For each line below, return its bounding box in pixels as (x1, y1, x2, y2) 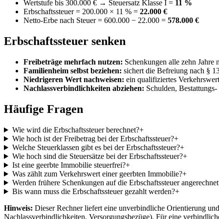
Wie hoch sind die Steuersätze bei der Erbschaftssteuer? (12, 152, 183, 161)
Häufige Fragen (4, 103, 83, 116)
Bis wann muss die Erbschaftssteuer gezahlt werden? (12, 187, 175, 196)
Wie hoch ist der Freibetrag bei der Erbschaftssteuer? (12, 134, 174, 143)
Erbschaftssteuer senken (4, 35, 126, 48)
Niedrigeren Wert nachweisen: (23, 75, 124, 84)
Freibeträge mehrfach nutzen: (23, 58, 123, 66)
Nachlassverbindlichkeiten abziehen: (23, 84, 144, 93)
